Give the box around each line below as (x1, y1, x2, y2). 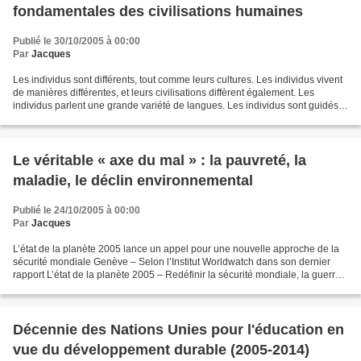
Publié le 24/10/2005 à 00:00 (13, 204, 140, 216)
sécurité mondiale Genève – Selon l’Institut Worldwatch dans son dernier (13, 255, 330, 268)
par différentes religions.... (13, 112, 126, 124)
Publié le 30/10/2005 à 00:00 (13, 35, 140, 47)
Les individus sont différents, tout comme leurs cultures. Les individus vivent (13, 73, 342, 85)
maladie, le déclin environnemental (13, 172, 253, 189)
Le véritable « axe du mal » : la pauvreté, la (13, 151, 306, 168)
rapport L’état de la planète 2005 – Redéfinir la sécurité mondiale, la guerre (13, 268, 341, 280)
